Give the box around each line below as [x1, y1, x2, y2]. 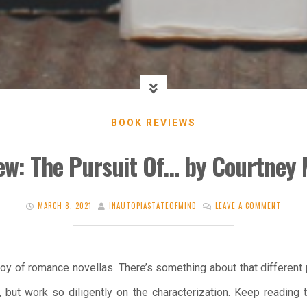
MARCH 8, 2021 [38, 199, 92, 211]
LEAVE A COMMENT [215, 199, 281, 211]
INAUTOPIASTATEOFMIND [109, 199, 197, 211]
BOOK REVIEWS [111, 117, 196, 128]
